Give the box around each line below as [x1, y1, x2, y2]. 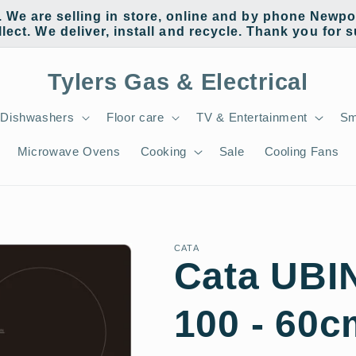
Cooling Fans [264, 145, 339, 159]
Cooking [140, 145, 187, 159]
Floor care [106, 110, 164, 124]
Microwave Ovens [17, 145, 121, 159]
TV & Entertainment [196, 110, 308, 124]
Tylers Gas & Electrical [48, 69, 308, 95]
